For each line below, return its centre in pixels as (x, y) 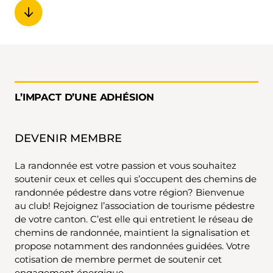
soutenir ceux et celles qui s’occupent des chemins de (136, 179)
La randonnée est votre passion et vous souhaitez (126, 165)
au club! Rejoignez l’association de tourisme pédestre (135, 205)
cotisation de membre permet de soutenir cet (118, 259)
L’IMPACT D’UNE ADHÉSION (85, 97)
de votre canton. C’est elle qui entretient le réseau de (134, 219)
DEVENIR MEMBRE (68, 138)
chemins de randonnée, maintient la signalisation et (132, 232)
